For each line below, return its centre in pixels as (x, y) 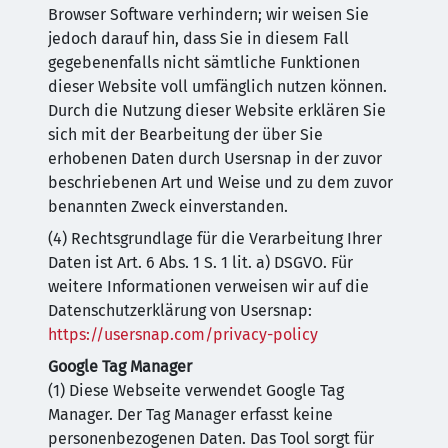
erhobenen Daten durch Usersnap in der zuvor (215, 158)
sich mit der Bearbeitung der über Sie (185, 134)
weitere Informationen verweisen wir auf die (208, 286)
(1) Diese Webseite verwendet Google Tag (196, 390)
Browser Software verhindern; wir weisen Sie (208, 14)
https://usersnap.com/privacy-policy (183, 334)
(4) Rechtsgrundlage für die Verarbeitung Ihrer (215, 238)
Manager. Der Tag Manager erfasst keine (190, 414)
